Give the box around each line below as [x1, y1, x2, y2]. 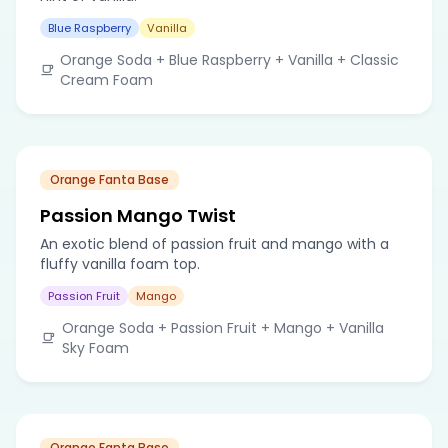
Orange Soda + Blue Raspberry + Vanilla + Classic [59, 49, 399, 70]
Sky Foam [61, 337, 129, 358]
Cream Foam [59, 69, 153, 90]
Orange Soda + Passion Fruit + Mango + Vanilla [61, 317, 384, 338]
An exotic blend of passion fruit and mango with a [40, 233, 389, 254]
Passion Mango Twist [40, 202, 236, 228]
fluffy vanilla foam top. [40, 253, 200, 274]
